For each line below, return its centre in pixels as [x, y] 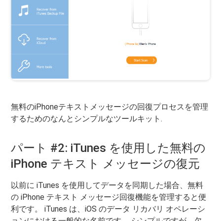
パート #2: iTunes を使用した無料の [109, 148]
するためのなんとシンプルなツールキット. [87, 119]
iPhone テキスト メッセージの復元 [106, 164]
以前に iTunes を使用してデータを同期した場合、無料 [107, 185]
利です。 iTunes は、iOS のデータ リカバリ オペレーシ [108, 209]
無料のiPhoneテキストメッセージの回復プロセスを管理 [110, 107]
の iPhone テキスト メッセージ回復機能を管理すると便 [109, 197]
